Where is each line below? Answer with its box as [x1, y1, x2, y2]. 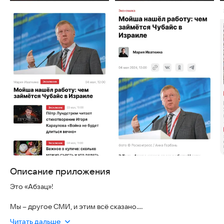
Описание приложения [10, 165, 110, 177]
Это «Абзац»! [10, 182, 53, 191]
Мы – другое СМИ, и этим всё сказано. [10, 202, 138, 211]
